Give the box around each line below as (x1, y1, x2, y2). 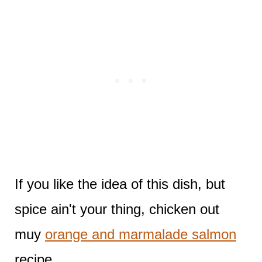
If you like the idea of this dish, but (14, 175, 225, 192)
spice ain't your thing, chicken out (14, 201, 219, 217)
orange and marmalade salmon (44, 226, 236, 242)
